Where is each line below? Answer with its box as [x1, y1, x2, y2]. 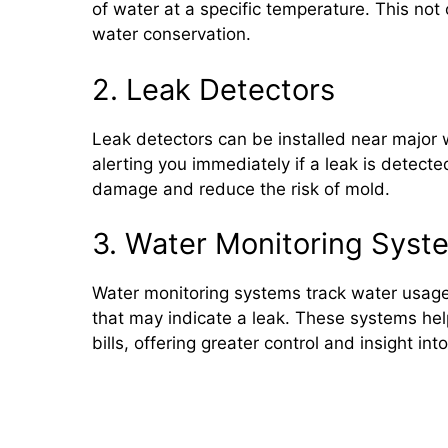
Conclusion [107, 388, 232, 418]
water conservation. [92, 24, 251, 44]
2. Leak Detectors [92, 71, 335, 107]
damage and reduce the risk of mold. [92, 178, 390, 199]
